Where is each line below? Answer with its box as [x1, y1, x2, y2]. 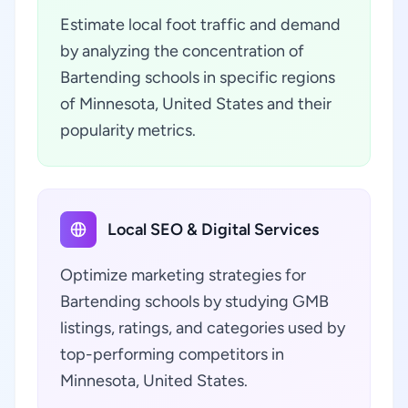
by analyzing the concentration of [60, 41, 304, 61]
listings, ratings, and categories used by [60, 318, 345, 338]
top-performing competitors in [60, 344, 284, 364]
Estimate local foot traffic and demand [60, 15, 341, 35]
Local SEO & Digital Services [107, 219, 319, 240]
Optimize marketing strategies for [60, 265, 306, 285]
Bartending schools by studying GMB [60, 291, 329, 311]
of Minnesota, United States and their [60, 94, 331, 114]
